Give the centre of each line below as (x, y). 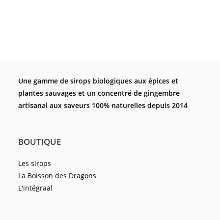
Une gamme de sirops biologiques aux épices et (98, 81)
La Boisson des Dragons (57, 176)
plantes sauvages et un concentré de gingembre (99, 93)
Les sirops (35, 164)
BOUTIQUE (40, 142)
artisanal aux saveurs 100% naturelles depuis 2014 (103, 106)
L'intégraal (36, 188)
